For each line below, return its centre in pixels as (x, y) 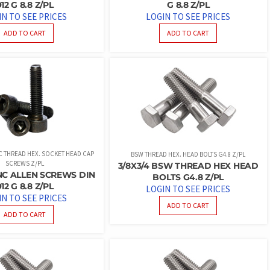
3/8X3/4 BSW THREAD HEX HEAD (188, 165)
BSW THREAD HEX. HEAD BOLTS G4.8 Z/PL (188, 154)
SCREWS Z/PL (24, 163)
